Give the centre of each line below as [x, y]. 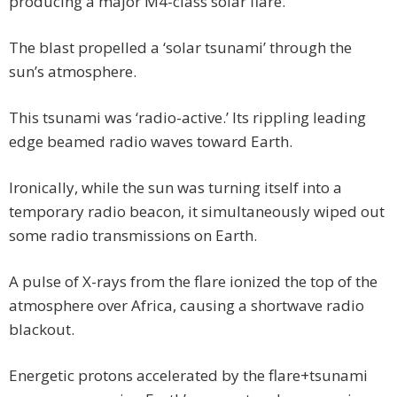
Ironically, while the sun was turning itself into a [175, 188]
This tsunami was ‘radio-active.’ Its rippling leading [187, 118]
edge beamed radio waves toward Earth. [151, 142]
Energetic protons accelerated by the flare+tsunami [188, 376]
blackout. [42, 330]
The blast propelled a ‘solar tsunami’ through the [180, 48]
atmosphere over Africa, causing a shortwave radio [187, 306]
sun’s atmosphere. [73, 72]
